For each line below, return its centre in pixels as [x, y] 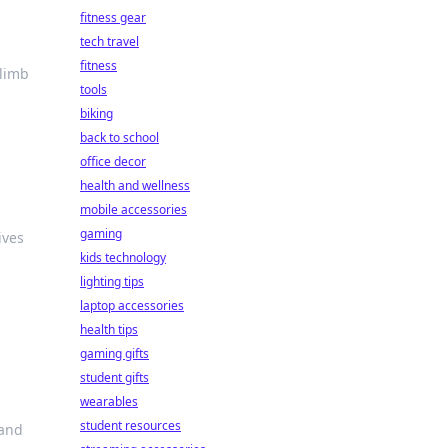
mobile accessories [133, 209]
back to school [119, 137]
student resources [130, 425]
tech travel [109, 41]
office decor [113, 161]
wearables [109, 401]
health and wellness [135, 185]
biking [96, 113]
